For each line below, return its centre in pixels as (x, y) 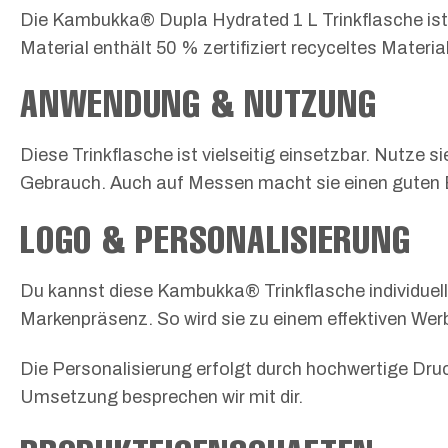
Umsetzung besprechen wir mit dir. (161, 397)
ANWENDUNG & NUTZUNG (198, 103)
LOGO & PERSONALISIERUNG (215, 238)
